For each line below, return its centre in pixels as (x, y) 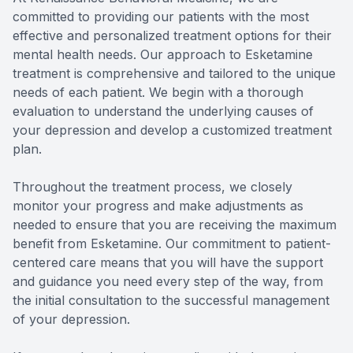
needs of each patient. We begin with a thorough (158, 93)
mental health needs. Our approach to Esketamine (163, 55)
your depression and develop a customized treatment (172, 130)
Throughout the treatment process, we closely (152, 187)
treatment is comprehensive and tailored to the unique (174, 74)
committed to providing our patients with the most (161, 17)
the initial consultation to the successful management (171, 301)
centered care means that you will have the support (168, 263)
